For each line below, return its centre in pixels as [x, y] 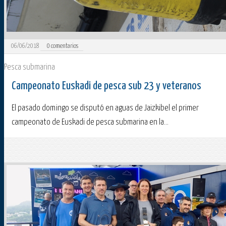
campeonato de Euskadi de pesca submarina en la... [90, 123]
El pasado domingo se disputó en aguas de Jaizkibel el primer [105, 108]
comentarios [64, 46]
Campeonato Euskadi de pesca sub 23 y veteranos [106, 86]
